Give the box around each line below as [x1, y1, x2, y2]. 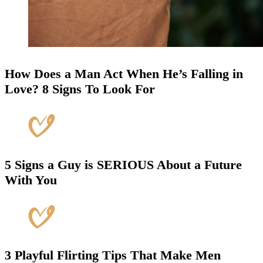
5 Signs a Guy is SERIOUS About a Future [5, 157, 242, 172]
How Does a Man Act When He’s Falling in [5, 66, 243, 82]
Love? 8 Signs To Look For [5, 82, 155, 97]
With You [5, 172, 57, 187]
